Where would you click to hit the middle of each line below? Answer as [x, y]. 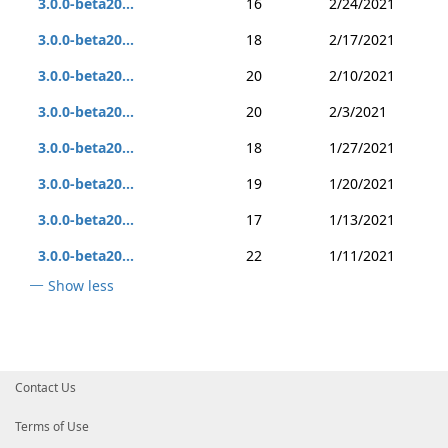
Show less [81, 285]
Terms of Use [52, 426]
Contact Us [45, 387]
